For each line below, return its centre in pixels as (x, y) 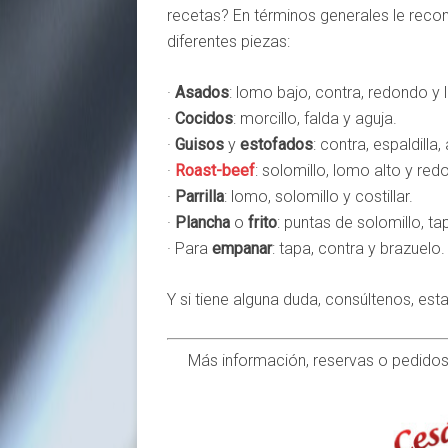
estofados (276, 145)
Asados (202, 93)
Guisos (199, 145)
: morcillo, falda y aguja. (315, 119)
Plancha (202, 223)
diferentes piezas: (228, 42)
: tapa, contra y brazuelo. (358, 249)
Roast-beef (215, 171)
